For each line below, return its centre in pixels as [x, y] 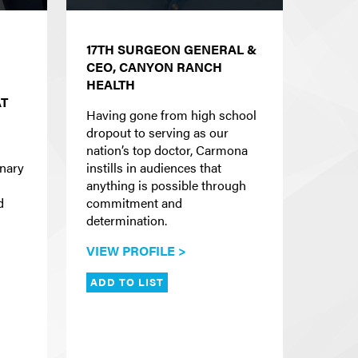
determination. [127, 220]
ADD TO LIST [127, 282]
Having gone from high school [171, 115]
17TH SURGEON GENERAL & [172, 49]
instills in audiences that [154, 167]
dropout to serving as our [157, 132]
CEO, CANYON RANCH [154, 67]
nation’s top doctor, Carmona [167, 150]
